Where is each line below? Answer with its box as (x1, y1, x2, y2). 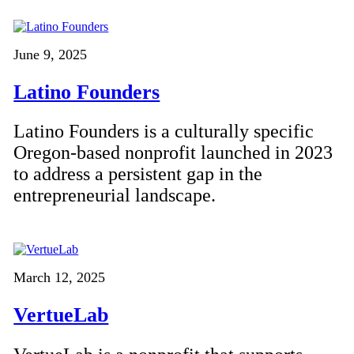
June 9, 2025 (13, 47, 88, 63)
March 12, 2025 (13, 269, 106, 286)
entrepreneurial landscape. (13, 185, 217, 206)
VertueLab (13, 303, 109, 327)
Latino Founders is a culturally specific (13, 121, 314, 142)
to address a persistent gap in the (13, 164, 263, 185)
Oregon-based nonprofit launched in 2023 (13, 142, 333, 164)
